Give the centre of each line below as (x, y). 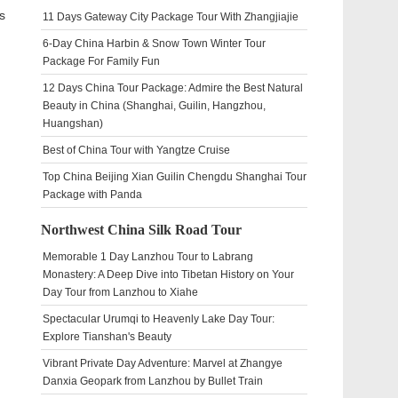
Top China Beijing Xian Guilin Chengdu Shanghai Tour (175, 177)
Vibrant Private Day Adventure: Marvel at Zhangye (163, 363)
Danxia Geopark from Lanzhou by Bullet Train (153, 381)
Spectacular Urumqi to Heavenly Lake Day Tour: (159, 319)
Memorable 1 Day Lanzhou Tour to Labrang (148, 257)
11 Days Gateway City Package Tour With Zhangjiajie (171, 17)
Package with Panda (92, 195)
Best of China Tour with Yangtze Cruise (136, 150)
